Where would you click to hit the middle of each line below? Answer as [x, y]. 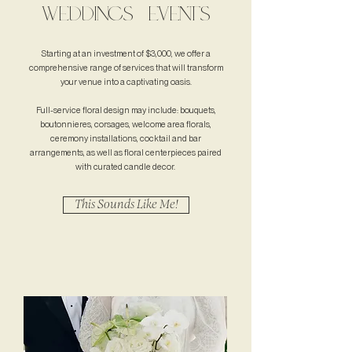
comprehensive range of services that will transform [126, 68]
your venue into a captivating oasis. [126, 82]
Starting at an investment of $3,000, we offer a [126, 53]
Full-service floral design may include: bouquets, [126, 110]
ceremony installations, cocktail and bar [126, 138]
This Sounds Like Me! [126, 205]
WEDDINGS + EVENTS [126, 13]
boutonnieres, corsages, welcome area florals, [126, 124]
